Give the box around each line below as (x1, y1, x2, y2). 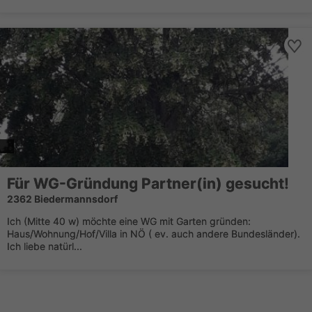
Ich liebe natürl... (7, 240, 82, 252)
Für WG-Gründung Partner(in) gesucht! (7, 175, 289, 192)
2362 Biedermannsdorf (7, 193, 118, 205)
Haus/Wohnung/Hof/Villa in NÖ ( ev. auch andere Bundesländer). (7, 228, 300, 240)
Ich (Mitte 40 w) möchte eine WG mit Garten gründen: (7, 215, 251, 227)
